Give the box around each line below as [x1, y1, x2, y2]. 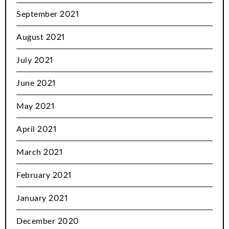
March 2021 [16, 148, 62, 157]
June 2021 [16, 79, 56, 88]
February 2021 [16, 171, 72, 180]
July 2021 [16, 56, 53, 65]
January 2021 [16, 194, 67, 203]
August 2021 [16, 33, 65, 42]
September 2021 [16, 10, 79, 19]
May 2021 [16, 102, 54, 111]
